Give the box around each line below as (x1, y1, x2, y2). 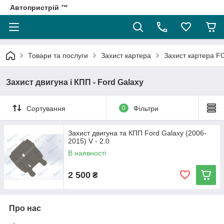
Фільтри (133, 104, 158, 112)
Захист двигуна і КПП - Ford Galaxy (6, 78, 143, 86)
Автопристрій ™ (10, 3, 68, 11)
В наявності (68, 149, 106, 157)
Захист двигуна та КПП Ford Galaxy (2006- (68, 129, 206, 137)
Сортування (26, 104, 65, 112)
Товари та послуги (28, 51, 88, 59)
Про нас (9, 204, 41, 212)
